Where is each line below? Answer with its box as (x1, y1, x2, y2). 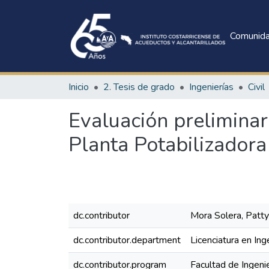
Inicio (68, 80, 89, 94)
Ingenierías (189, 80, 234, 94)
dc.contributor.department (73, 234, 181, 247)
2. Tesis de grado (103, 80, 175, 94)
